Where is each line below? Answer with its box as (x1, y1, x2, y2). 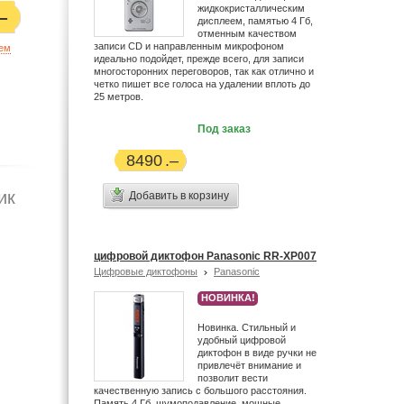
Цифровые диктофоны (94, 266, 197, 277)
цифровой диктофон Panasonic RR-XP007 (94, 250, 317, 262)
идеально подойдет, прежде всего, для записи (94, 53, 304, 64)
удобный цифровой (197, 335, 286, 345)
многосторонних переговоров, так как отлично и (94, 66, 314, 77)
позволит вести (197, 372, 268, 383)
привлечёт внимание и (197, 360, 301, 371)
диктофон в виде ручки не (197, 347, 317, 358)
